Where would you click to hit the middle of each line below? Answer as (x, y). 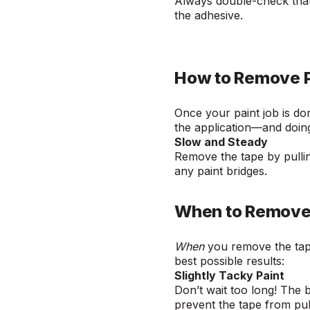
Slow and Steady (222, 142)
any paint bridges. (224, 171)
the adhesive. (211, 16)
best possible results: (232, 261)
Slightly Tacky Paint (231, 276)
